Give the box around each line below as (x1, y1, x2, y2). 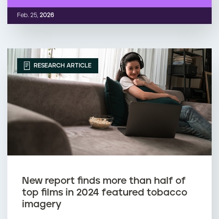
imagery (22, 199, 62, 210)
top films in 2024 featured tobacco (22, 188, 187, 198)
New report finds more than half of (22, 176, 186, 186)
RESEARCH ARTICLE (32, 62, 91, 69)
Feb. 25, (17, 12, 38, 19)
